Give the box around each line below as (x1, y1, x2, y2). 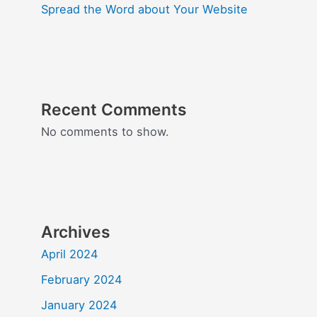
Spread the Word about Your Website (41, 2, 248, 17)
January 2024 (41, 297, 118, 312)
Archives (41, 221, 111, 242)
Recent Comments (41, 99, 188, 120)
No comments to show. (41, 124, 170, 139)
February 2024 (41, 272, 123, 287)
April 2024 (41, 246, 99, 261)
